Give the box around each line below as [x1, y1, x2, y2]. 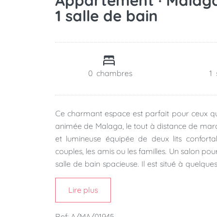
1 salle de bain [55, 6, 158, 25]
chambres [96, 68, 132, 78]
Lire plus [68, 185, 98, 195]
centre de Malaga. [55, 171, 119, 182]
